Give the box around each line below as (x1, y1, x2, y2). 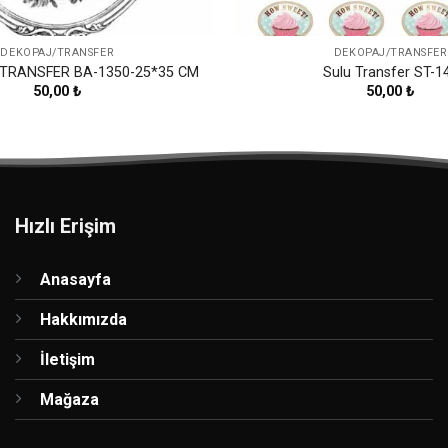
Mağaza (40, 389, 99, 409)
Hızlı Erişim (15, 213, 116, 238)
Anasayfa (40, 269, 111, 289)
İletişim (40, 349, 95, 369)
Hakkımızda (40, 309, 127, 329)
